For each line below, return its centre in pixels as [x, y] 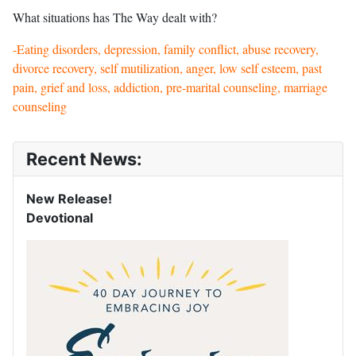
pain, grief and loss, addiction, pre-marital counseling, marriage [170, 87]
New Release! [69, 199]
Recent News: [84, 159]
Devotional [60, 218]
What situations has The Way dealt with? [115, 17]
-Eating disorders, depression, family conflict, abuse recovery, [166, 49]
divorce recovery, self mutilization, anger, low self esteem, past [167, 68]
